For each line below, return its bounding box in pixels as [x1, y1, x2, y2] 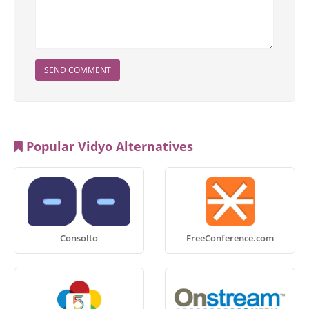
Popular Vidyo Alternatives [23, 138, 193, 154]
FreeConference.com [186, 232, 274, 244]
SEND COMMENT [44, 64, 111, 76]
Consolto [60, 232, 98, 244]
